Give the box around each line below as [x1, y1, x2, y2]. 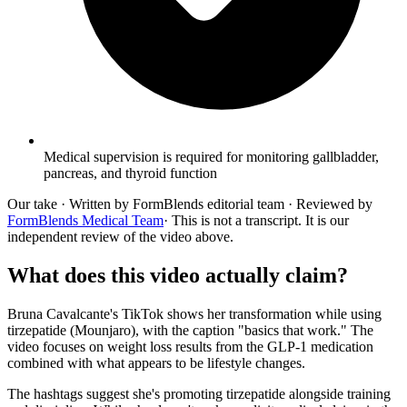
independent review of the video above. [7, 228, 233, 244]
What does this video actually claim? [7, 263, 348, 287]
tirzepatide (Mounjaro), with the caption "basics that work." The [7, 322, 373, 338]
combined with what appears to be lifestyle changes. [7, 354, 305, 371]
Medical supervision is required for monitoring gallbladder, [44, 148, 379, 164]
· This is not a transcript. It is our [164, 212, 349, 228]
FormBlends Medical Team [7, 212, 164, 228]
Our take [7, 195, 57, 212]
